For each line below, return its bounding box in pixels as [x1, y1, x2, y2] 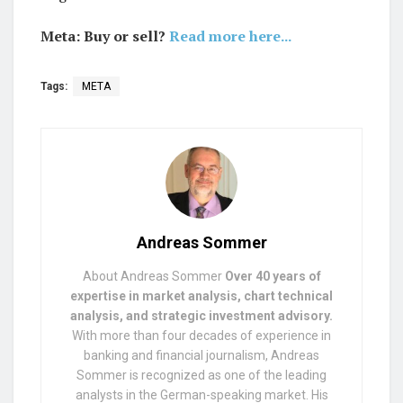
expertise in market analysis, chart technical [70, 288, 333, 303]
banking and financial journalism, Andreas [84, 347, 319, 363]
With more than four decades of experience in [72, 327, 331, 343]
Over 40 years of [224, 268, 321, 283]
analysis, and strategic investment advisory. [70, 308, 333, 323]
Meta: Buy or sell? [40, 25, 169, 46]
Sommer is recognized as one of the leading [76, 367, 327, 382]
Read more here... [169, 25, 291, 46]
